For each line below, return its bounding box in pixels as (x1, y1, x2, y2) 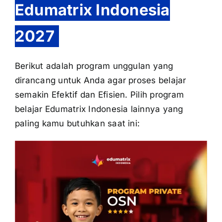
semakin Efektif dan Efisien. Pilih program (14, 90, 184, 100)
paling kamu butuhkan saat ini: (14, 118, 140, 129)
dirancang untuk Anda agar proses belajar (14, 75, 186, 86)
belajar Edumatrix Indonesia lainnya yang (14, 104, 183, 114)
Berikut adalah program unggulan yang (14, 61, 173, 71)
